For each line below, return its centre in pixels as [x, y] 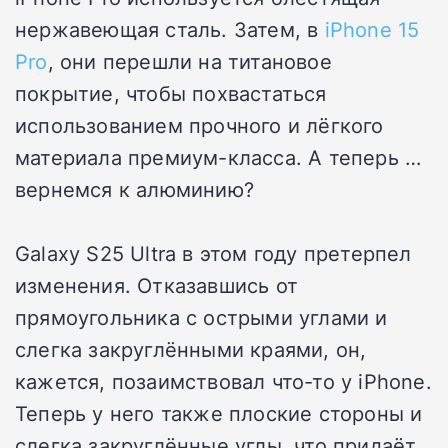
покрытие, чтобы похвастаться [171, 92]
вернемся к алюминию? [134, 188]
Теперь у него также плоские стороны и [219, 412]
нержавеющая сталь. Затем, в [170, 28]
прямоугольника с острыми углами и [201, 316]
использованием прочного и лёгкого [199, 124]
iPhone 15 [372, 28]
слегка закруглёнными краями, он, [191, 348]
